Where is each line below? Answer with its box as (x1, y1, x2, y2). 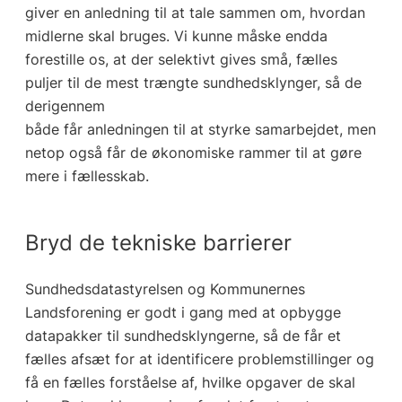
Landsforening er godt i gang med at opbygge (24, 302, 341, 321)
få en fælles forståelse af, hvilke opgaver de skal (24, 372, 355, 391)
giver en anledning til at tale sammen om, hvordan (24, 3, 365, 22)
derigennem (24, 96, 105, 115)
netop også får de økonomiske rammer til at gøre (24, 143, 362, 162)
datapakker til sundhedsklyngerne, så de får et (24, 326, 341, 345)
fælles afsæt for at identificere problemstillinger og (24, 349, 374, 368)
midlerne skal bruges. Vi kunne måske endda (24, 26, 328, 45)
